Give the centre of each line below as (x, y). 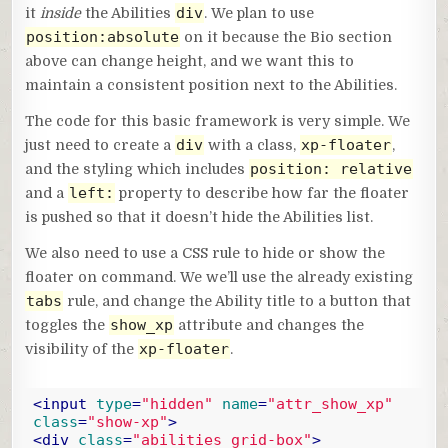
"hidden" (176, 404)
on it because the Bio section (286, 36)
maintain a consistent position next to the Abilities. (211, 84)
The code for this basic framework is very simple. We (218, 120)
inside (63, 12)
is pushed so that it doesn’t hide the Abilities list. (199, 216)
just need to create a (100, 144)
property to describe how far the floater (262, 192)
